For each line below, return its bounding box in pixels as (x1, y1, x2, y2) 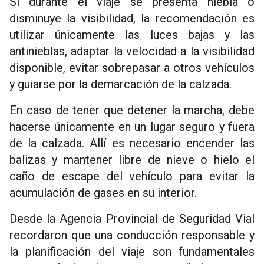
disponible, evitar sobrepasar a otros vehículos (9, 61, 255, 75)
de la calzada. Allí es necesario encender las (9, 136, 255, 151)
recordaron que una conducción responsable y (9, 228, 255, 243)
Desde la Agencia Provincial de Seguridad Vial (9, 212, 255, 226)
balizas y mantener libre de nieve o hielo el (9, 153, 255, 167)
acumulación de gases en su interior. (9, 186, 197, 200)
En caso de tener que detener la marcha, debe (9, 103, 255, 118)
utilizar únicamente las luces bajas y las (9, 28, 255, 42)
